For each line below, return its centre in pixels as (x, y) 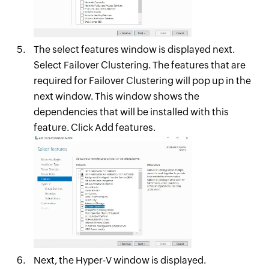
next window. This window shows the (116, 96)
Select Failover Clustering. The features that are (139, 65)
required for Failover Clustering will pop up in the (142, 80)
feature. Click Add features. (94, 127)
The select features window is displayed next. (134, 49)
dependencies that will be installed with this (131, 112)
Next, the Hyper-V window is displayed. (119, 260)
